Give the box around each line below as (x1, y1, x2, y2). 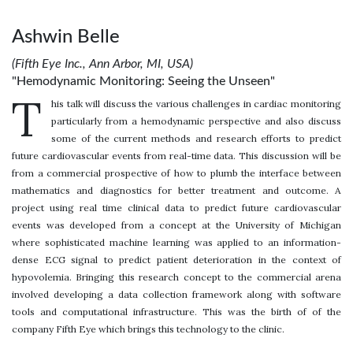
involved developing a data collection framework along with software (12, 288, 341, 300)
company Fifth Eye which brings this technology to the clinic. (12, 322, 284, 335)
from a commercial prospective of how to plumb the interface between (12, 166, 341, 179)
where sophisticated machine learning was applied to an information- (12, 236, 341, 248)
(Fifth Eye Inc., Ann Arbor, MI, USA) (12, 57, 193, 70)
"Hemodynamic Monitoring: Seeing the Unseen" (12, 74, 275, 87)
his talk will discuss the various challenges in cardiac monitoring (51, 97, 341, 110)
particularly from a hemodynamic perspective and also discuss (51, 114, 341, 127)
